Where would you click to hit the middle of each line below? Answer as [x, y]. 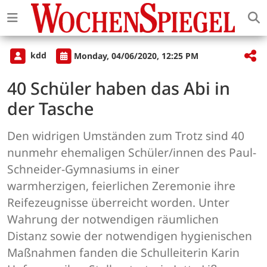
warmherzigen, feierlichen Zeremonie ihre [121, 186]
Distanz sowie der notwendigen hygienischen [130, 236]
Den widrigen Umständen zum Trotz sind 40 [126, 136]
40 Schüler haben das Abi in [119, 88]
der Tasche [50, 108]
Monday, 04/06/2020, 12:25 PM [136, 55]
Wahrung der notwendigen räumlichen [113, 219]
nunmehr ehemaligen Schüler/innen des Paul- [132, 153]
